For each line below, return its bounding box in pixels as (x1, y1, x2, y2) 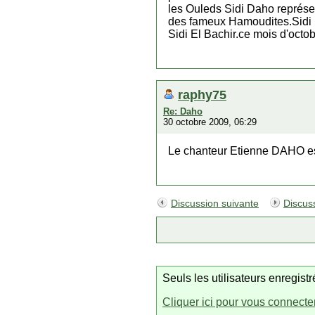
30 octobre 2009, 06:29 (163, 117, 257, 127)
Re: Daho (163, 106, 202, 117)
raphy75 (178, 87, 226, 102)
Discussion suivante (171, 198, 259, 209)
